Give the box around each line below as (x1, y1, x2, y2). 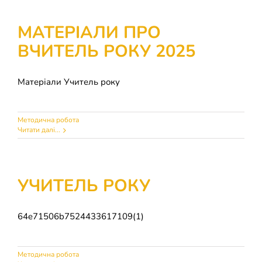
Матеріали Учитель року (18, 76, 120, 88)
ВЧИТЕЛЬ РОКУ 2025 (18, 40, 195, 63)
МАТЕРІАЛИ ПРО (18, 21, 161, 44)
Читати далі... (18, 125, 60, 135)
